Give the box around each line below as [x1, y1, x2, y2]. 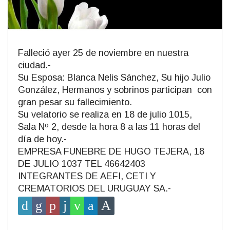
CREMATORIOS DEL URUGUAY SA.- [18, 183, 171, 194]
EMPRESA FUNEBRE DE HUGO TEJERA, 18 [18, 146, 204, 157]
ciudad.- [18, 60, 51, 70]
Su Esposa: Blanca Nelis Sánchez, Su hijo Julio [18, 72, 210, 83]
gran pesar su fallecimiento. [18, 97, 132, 107]
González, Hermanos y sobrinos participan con [18, 84, 212, 95]
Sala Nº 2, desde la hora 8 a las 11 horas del [18, 121, 200, 132]
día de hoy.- [18, 133, 67, 144]
